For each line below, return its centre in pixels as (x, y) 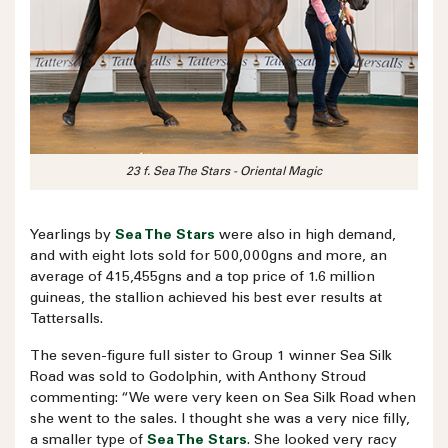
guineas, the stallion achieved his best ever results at (206, 299)
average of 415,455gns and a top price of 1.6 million (202, 278)
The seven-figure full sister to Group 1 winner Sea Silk (211, 357)
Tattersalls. (66, 320)
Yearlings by (72, 236)
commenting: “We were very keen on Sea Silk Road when (223, 399)
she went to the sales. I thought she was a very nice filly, (220, 420)
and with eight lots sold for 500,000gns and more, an (208, 257)
